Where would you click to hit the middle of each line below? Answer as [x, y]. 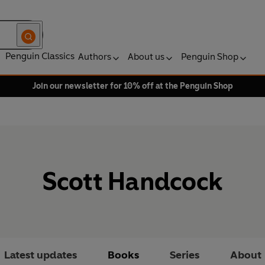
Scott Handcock [132, 182]
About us [146, 56]
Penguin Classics [40, 56]
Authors [95, 56]
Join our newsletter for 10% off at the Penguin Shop [132, 86]
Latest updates [40, 255]
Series [184, 255]
